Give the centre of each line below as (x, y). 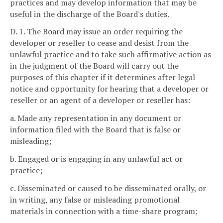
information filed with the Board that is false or (95, 130)
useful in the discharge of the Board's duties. (90, 14)
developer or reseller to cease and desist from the (99, 43)
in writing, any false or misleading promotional (95, 199)
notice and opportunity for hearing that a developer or (109, 89)
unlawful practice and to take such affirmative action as (111, 55)
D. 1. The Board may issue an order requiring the (96, 32)
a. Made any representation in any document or (96, 118)
